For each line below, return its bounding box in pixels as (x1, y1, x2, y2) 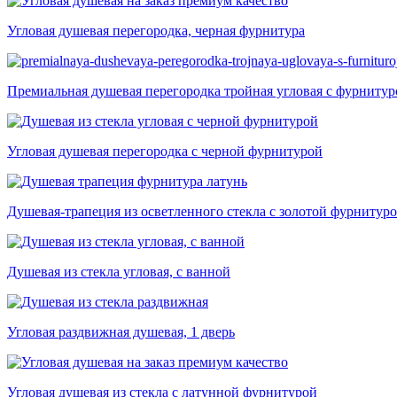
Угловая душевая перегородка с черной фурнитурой (7, 144, 323, 160)
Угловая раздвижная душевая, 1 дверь (7, 324, 235, 340)
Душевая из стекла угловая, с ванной (7, 264, 230, 280)
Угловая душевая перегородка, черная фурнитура (7, 23, 305, 39)
